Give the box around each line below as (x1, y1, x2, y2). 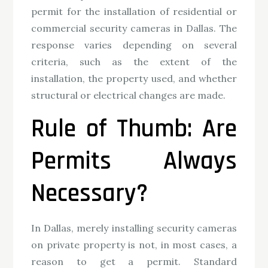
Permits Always (31, 145, 237, 178)
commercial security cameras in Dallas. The (31, 22, 237, 34)
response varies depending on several (31, 38, 237, 51)
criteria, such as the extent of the (31, 55, 237, 68)
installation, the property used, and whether (31, 72, 237, 84)
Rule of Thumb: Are (31, 112, 237, 145)
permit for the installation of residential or (31, 5, 237, 17)
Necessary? (31, 177, 148, 210)
